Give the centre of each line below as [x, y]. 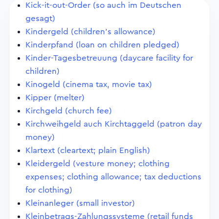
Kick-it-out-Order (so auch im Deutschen [103, 5]
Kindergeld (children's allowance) [90, 32]
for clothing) [49, 190]
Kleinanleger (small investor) [80, 203]
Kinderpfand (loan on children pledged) [102, 45]
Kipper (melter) [55, 98]
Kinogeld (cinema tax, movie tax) [89, 84]
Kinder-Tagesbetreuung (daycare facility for [109, 58]
